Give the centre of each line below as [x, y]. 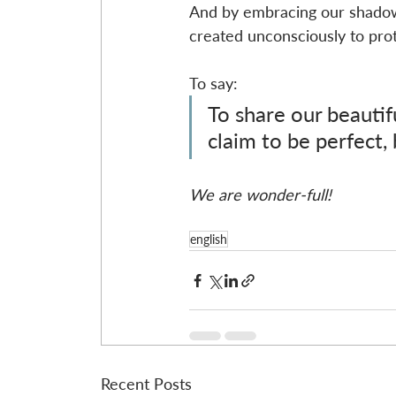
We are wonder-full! [260, 195]
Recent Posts [146, 384]
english [209, 240]
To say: [213, 84]
